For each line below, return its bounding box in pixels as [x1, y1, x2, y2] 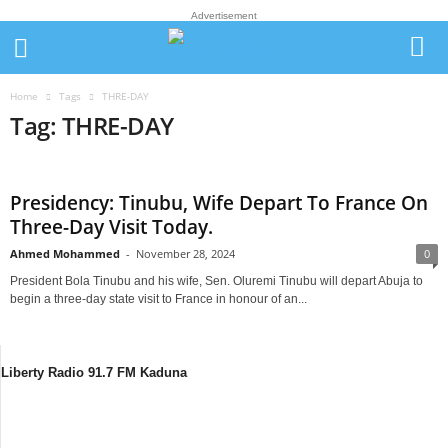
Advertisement [191, 10, 257, 21]
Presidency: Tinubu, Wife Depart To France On [10, 190, 428, 216]
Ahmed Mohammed [10, 246, 120, 261]
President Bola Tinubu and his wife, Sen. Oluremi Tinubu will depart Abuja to [10, 274, 423, 288]
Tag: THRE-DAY [10, 109, 174, 142]
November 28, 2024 [136, 246, 235, 261]
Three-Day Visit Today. [10, 214, 213, 240]
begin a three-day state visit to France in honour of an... [10, 292, 307, 306]
